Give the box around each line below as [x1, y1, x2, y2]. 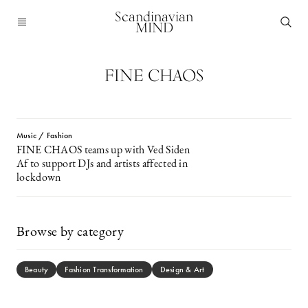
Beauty [25, 264, 49, 275]
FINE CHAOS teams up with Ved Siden [16, 145, 190, 156]
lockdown [16, 173, 61, 184]
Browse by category [16, 225, 124, 239]
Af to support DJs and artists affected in [16, 159, 188, 170]
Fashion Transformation [65, 264, 144, 275]
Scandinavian [115, 8, 193, 25]
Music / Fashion [16, 130, 73, 141]
